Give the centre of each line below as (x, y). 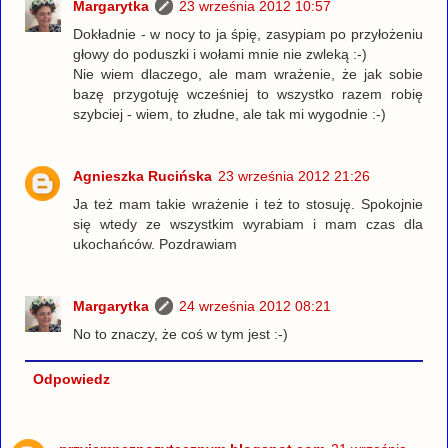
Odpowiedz (71, 379)
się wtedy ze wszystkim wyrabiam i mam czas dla (248, 224)
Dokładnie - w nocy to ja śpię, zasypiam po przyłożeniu (248, 34)
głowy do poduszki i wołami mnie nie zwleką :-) (220, 54)
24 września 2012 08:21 (255, 306)
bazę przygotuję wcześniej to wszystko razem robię (248, 94)
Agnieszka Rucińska (143, 176)
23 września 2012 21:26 (294, 176)
